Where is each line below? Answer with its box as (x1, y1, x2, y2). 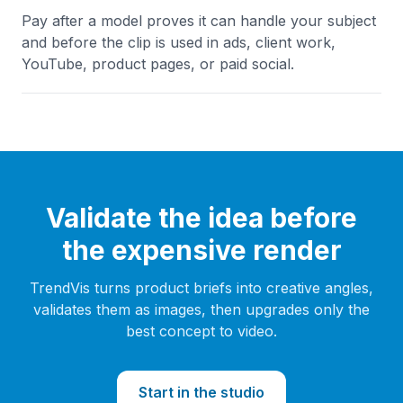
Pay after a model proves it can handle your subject (22, 12, 376, 30)
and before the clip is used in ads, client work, (22, 33, 336, 51)
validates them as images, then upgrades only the (33, 300, 370, 318)
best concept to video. (126, 322, 277, 340)
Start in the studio (139, 383, 264, 401)
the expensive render (61, 234, 342, 266)
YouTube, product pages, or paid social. (22, 55, 294, 73)
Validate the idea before (46, 201, 357, 234)
